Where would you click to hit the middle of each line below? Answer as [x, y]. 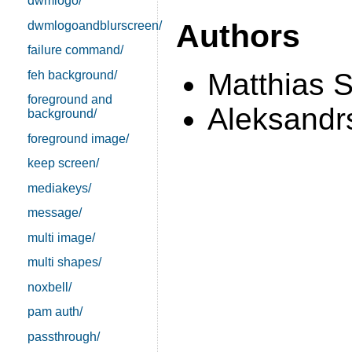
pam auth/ [55, 312]
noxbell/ [50, 287]
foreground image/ [79, 138]
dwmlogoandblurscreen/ [95, 25]
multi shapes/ [65, 262]
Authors [238, 35]
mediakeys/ [60, 188]
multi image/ [62, 237]
